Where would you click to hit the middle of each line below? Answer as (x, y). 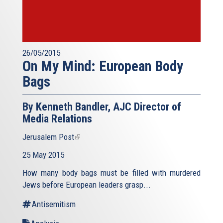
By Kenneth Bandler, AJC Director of (102, 107)
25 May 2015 (43, 155)
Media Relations (57, 118)
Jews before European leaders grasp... (87, 184)
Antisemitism (54, 204)
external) (89, 161)
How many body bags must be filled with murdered (111, 172)
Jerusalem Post (48, 137)
